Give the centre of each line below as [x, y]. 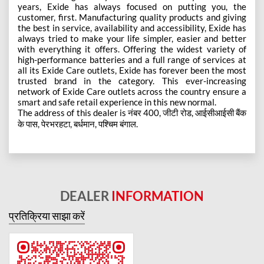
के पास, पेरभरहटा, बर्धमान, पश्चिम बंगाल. [78, 123]
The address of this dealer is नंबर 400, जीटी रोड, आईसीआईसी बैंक [132, 112]
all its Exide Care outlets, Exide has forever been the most [132, 70]
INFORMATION [158, 196]
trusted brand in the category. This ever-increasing [132, 80]
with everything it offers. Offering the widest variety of [132, 49]
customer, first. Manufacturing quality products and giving [132, 17]
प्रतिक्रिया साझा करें [47, 215]
